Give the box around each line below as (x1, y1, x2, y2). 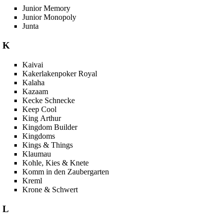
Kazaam (22, 87, 49, 96)
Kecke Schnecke (22, 96, 75, 105)
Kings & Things (22, 140, 73, 149)
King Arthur (22, 113, 61, 122)
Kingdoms (22, 131, 55, 140)
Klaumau (22, 149, 52, 158)
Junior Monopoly (22, 13, 77, 22)
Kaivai (22, 60, 44, 69)
